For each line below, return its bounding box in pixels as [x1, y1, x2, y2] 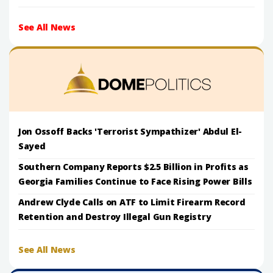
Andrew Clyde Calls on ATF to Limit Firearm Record [18, 196, 246, 208]
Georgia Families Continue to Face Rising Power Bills [18, 175, 252, 187]
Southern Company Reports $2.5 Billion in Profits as [18, 160, 249, 172]
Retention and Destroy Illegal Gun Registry [18, 210, 211, 222]
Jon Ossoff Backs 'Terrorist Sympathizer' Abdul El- [18, 125, 243, 137]
